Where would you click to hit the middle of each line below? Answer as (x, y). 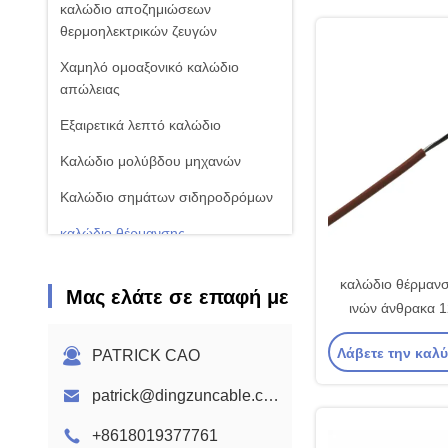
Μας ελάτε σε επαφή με (177, 297)
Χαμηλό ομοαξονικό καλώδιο (149, 67)
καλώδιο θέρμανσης (122, 233)
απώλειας (90, 89)
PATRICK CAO (146, 355)
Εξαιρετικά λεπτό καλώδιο (140, 125)
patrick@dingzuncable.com (271, 395)
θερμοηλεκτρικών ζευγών (138, 31)
